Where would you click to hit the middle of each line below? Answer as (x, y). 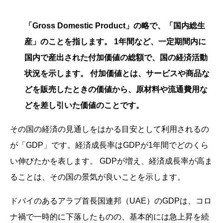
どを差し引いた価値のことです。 (84, 106)
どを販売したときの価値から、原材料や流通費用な (116, 90)
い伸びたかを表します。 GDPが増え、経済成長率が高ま (111, 161)
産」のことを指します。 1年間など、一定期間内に (115, 42)
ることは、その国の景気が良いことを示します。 (98, 177)
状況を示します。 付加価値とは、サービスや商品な (117, 74)
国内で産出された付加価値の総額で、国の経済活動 (116, 58)
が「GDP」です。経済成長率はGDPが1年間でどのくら (109, 145)
